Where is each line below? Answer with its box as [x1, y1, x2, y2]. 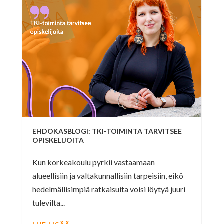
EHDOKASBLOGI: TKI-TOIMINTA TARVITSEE [32, 126, 182, 135]
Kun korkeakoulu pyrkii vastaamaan [32, 157, 155, 167]
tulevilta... [32, 197, 65, 207]
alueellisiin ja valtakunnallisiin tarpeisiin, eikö [32, 170, 183, 180]
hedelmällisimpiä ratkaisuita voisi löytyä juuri [32, 184, 185, 194]
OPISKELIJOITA [32, 135, 84, 144]
